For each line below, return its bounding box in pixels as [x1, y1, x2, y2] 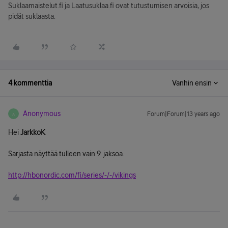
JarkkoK [20, 128, 45, 136]
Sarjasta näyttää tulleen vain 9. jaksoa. [8, 150, 124, 158]
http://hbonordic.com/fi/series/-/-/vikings [8, 171, 136, 179]
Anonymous [23, 109, 61, 118]
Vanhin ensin [172, 79, 212, 87]
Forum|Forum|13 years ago [147, 110, 220, 118]
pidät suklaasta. [8, 12, 55, 20]
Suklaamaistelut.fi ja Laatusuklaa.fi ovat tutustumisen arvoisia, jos [8, 2, 209, 10]
